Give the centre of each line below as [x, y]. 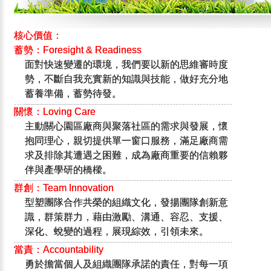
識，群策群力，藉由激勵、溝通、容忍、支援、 [127, 217]
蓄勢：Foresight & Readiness [78, 50]
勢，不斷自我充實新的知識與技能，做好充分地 [127, 79]
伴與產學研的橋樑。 [69, 169]
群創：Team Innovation [64, 188]
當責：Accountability [59, 249]
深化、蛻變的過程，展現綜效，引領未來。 [117, 231]
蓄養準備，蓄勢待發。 [73, 93]
